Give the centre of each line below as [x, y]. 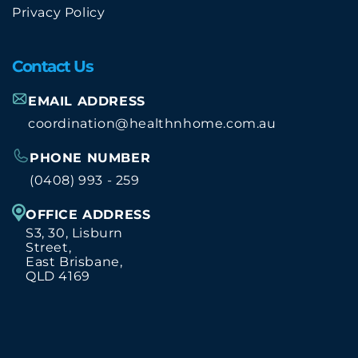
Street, [53, 247]
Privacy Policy [59, 12]
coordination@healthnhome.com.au [152, 123]
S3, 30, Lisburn [74, 233]
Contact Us [52, 66]
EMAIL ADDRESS [87, 101]
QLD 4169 [58, 276]
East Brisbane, [74, 262]
